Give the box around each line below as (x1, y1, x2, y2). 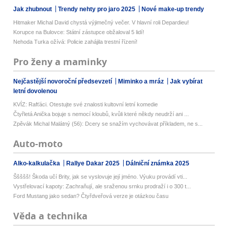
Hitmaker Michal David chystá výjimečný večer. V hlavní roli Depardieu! (13, 19, 189, 25)
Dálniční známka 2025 (126, 159, 190, 167)
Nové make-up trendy (141, 5, 205, 13)
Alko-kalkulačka (13, 159, 62, 167)
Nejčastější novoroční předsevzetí (13, 77, 114, 85)
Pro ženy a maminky (13, 55, 107, 68)
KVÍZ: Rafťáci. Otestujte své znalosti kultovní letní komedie (13, 101, 158, 107)
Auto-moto (13, 137, 63, 150)
